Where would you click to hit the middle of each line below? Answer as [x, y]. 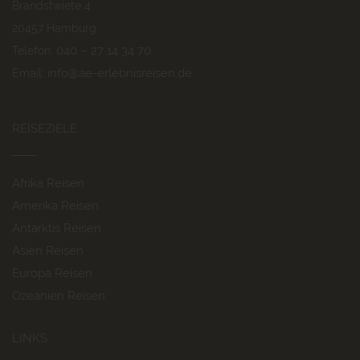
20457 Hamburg [54, 28]
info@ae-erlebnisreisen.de [120, 73]
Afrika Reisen [48, 183]
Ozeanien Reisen [59, 296]
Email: [30, 73]
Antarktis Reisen [57, 228]
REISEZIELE [45, 129]
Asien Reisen [48, 251]
